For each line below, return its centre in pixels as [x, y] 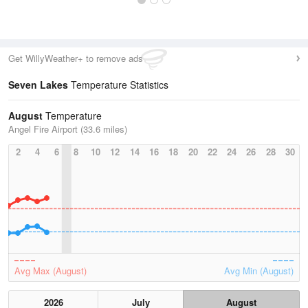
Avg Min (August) [259, 271]
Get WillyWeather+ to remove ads [76, 58]
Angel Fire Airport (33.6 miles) [68, 129]
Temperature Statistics [118, 85]
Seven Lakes [38, 85]
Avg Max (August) [51, 271]
